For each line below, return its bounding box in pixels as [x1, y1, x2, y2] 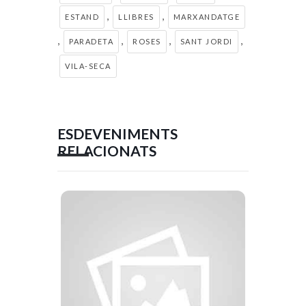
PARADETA [69, 36, 113, 46]
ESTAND [65, 12, 99, 21]
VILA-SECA [65, 61, 111, 70]
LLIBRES [118, 12, 154, 21]
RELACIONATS [57, 141, 156, 159]
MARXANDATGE [173, 12, 240, 21]
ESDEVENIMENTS [57, 124, 178, 142]
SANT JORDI [180, 36, 233, 46]
